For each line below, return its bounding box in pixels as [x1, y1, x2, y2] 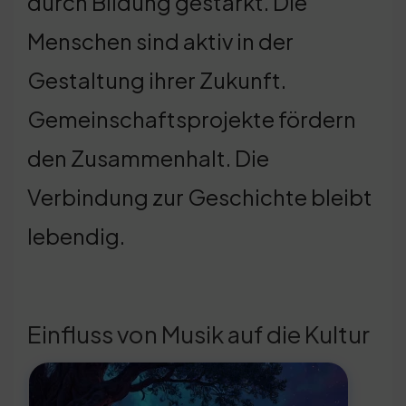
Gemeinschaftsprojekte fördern [27, 104, 356, 132]
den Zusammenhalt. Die [27, 143, 269, 171]
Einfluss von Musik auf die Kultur [27, 318, 370, 349]
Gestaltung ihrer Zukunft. [27, 65, 286, 93]
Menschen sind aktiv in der [27, 26, 294, 54]
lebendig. [27, 221, 125, 249]
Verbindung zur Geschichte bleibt [27, 182, 372, 210]
